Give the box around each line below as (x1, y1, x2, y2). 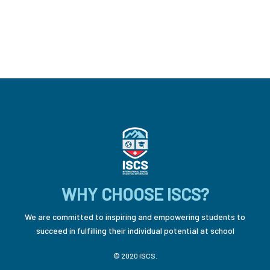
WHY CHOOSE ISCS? (61, 184, 209, 204)
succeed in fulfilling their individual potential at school (36, 225, 234, 236)
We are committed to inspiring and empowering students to (25, 212, 245, 222)
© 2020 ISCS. (113, 251, 157, 260)
